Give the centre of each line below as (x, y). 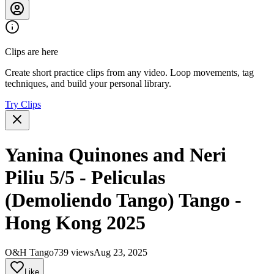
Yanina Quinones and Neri (116, 154)
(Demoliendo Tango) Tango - (123, 200)
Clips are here (31, 52)
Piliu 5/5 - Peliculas (85, 177)
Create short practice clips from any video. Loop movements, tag (129, 73)
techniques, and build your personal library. (88, 84)
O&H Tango (29, 253)
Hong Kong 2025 (75, 222)
